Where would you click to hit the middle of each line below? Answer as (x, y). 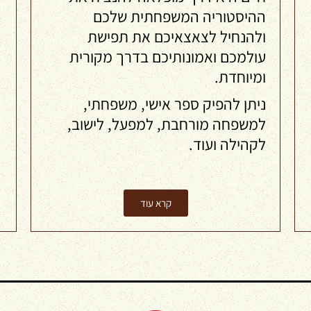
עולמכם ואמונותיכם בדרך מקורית (168, 57)
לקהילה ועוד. (227, 144)
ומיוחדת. (240, 77)
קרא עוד (155, 203)
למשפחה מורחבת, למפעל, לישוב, (167, 124)
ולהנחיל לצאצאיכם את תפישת (177, 37)
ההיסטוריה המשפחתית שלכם (179, 17)
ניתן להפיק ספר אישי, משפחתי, (175, 104)
